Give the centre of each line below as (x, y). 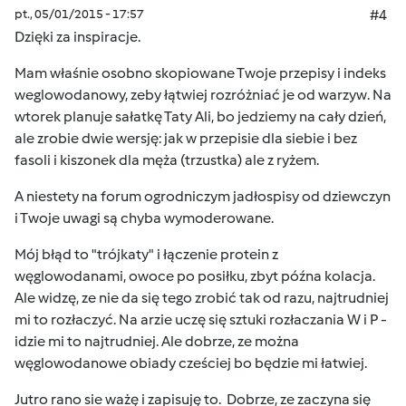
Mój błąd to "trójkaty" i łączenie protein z (146, 254)
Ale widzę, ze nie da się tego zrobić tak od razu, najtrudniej (202, 298)
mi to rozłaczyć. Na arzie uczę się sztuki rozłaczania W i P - (201, 319)
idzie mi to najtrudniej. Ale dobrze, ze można (157, 341)
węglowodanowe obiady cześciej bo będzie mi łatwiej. (191, 363)
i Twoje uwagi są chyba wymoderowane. (144, 218)
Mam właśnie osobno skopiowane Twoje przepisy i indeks (200, 73)
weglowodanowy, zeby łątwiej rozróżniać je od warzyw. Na (203, 95)
